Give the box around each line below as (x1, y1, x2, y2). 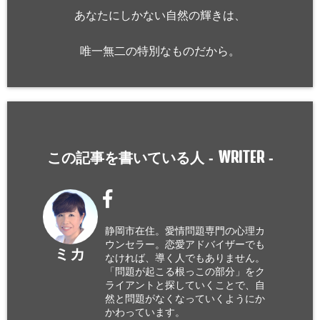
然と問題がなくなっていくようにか (104, 293, 265, 304)
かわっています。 (104, 306, 185, 318)
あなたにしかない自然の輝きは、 (74, 9, 246, 21)
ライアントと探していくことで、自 (104, 279, 265, 291)
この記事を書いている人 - (46, 150, 218, 166)
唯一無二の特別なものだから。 (80, 45, 240, 57)
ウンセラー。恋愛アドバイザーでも (104, 239, 265, 250)
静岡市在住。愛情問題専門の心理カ (104, 225, 265, 236)
